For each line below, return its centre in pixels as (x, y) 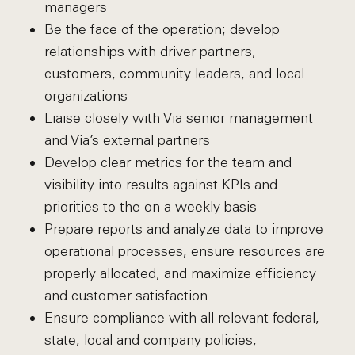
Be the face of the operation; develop (162, 29)
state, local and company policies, (150, 340)
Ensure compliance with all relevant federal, (181, 318)
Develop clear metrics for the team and (168, 162)
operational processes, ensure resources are (184, 251)
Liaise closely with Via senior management (178, 118)
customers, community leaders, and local (174, 74)
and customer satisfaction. (128, 296)
